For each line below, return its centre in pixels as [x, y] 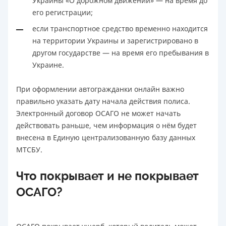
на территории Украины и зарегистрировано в [115, 41]
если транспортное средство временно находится [120, 29]
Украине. [48, 65]
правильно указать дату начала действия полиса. [103, 101]
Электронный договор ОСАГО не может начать [98, 114]
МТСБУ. [29, 150]
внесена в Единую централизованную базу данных [106, 138]
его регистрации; [63, 13]
